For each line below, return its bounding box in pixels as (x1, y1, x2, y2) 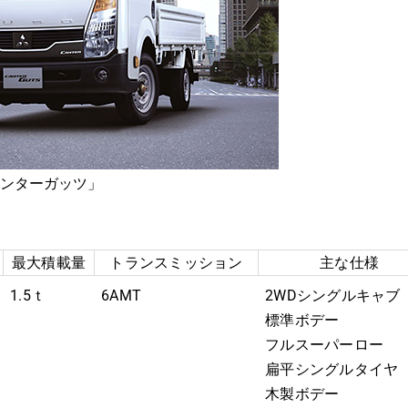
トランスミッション (109, 254, 243, 270)
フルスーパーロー (265, 335, 383, 353)
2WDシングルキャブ (265, 286, 401, 304)
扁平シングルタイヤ (265, 360, 399, 378)
